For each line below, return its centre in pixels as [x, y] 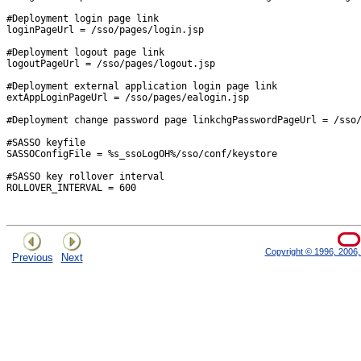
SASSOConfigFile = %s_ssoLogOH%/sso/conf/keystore [142, 154]
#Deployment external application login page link [142, 86]
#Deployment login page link [83, 18]
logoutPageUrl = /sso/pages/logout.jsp [111, 63]
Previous [32, 257]
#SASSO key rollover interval [85, 176]
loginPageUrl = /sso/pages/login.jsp [105, 29]
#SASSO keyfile [46, 142]
